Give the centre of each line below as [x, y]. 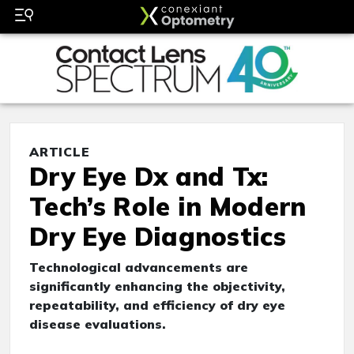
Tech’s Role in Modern [168, 207]
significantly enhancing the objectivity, [157, 286]
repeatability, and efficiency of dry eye [157, 305]
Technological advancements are [139, 267]
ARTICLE [60, 152]
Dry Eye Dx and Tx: [149, 177]
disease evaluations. [98, 324]
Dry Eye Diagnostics [158, 237]
